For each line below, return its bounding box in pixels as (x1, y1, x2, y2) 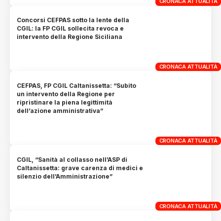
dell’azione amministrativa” (17, 107, 104, 114)
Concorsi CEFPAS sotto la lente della (17, 16, 130, 24)
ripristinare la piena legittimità (17, 98, 113, 106)
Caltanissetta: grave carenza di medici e (17, 164, 144, 172)
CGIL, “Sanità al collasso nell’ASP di (17, 155, 128, 163)
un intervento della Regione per (17, 90, 115, 98)
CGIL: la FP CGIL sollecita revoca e (17, 24, 124, 32)
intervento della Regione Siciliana (17, 33, 123, 40)
